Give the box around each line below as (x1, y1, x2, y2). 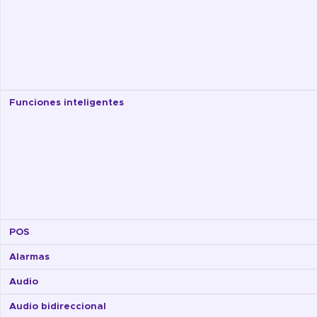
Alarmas (9, 252, 50, 263)
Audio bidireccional (9, 301, 106, 312)
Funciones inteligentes (9, 98, 124, 108)
